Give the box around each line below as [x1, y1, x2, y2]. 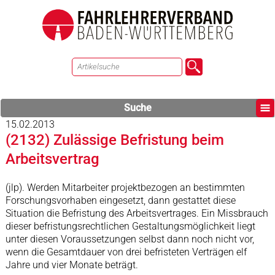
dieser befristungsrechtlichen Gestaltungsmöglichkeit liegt [5, 220, 255, 232]
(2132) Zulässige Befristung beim [5, 131, 224, 149]
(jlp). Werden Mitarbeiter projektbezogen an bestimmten [5, 182, 245, 193]
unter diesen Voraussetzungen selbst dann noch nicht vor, [5, 233, 254, 245]
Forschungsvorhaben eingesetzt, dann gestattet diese [5, 195, 236, 206]
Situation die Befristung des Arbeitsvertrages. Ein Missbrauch [5, 207, 268, 219]
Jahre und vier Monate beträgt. [5, 259, 138, 271]
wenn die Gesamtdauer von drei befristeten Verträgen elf [5, 246, 247, 258]
